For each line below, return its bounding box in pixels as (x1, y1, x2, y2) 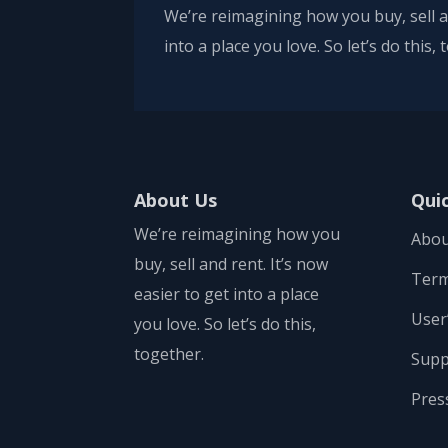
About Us (134, 187, 218, 212)
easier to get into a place (134, 282, 320, 305)
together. (134, 342, 205, 365)
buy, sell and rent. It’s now (134, 252, 329, 275)
